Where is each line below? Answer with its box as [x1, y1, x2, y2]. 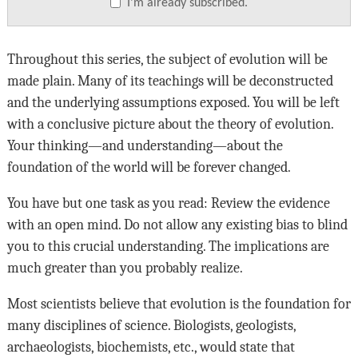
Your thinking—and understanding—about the [6, 137, 283, 154]
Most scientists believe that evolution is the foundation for [6, 296, 351, 312]
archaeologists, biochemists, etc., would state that [6, 339, 295, 356]
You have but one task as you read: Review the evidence [6, 195, 330, 212]
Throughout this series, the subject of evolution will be [6, 51, 328, 68]
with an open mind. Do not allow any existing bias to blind [6, 217, 348, 233]
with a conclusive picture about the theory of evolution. [6, 116, 333, 133]
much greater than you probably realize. [6, 260, 243, 276]
